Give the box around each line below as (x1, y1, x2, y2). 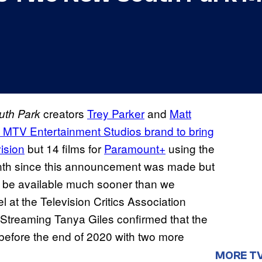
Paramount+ (104, 140, 166, 157)
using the (166, 140, 215, 157)
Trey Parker (87, 105, 144, 122)
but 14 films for (25, 140, 104, 157)
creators (43, 105, 87, 122)
